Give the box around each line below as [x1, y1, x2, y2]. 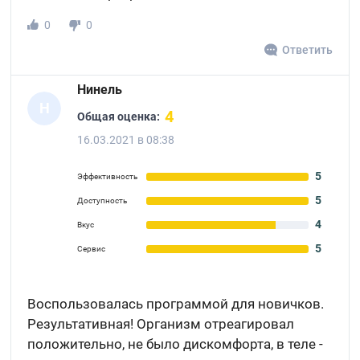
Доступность [77, 196, 128, 205]
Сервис [77, 244, 106, 253]
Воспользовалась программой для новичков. [27, 296, 325, 312]
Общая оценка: [77, 109, 161, 123]
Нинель [77, 82, 123, 97]
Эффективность [77, 172, 138, 181]
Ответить [281, 43, 333, 56]
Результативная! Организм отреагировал [27, 316, 295, 332]
